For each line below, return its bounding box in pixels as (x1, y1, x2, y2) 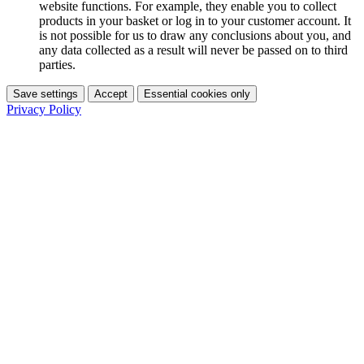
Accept (94, 87, 128, 100)
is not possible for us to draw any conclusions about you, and (39, 28, 351, 42)
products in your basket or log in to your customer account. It (39, 13, 351, 28)
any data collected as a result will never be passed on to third (39, 42, 348, 57)
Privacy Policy (6, 102, 81, 116)
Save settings (13, 87, 78, 100)
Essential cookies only (144, 87, 250, 100)
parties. (39, 57, 76, 71)
